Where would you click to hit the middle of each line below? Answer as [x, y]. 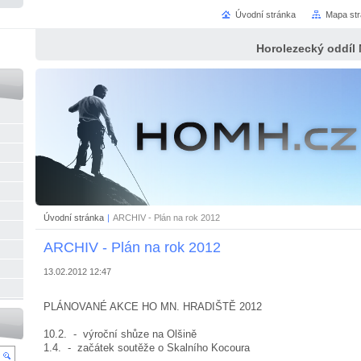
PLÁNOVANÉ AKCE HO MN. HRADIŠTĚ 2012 [153, 306]
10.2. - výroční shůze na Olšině [120, 334]
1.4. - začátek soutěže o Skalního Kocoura [147, 347]
